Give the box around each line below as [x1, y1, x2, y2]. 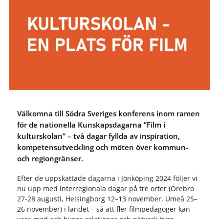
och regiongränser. [17, 153, 83, 164]
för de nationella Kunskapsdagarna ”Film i [17, 119, 165, 130]
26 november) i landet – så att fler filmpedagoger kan [17, 204, 190, 214]
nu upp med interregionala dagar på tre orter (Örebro [17, 184, 194, 194]
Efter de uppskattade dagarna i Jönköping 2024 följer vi [17, 174, 197, 183]
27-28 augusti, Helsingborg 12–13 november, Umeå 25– [17, 194, 197, 204]
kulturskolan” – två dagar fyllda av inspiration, [17, 131, 180, 141]
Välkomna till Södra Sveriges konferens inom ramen [17, 108, 200, 119]
